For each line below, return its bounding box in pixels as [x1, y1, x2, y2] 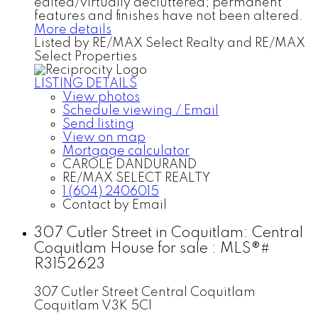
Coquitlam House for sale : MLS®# [34, 241, 270, 256]
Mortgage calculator [62, 145, 190, 158]
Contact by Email [62, 199, 167, 212]
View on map [62, 131, 146, 145]
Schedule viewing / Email [62, 104, 219, 118]
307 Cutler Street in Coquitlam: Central [34, 225, 303, 241]
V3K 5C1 [102, 299, 152, 312]
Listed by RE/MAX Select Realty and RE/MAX [34, 37, 305, 50]
